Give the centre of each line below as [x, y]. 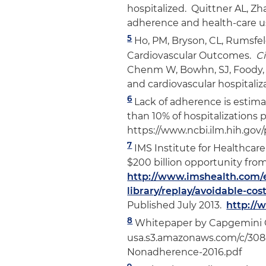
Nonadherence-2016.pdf [185, 252]
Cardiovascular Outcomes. [192, 55]
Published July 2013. [177, 205]
